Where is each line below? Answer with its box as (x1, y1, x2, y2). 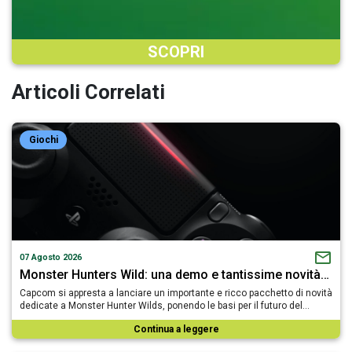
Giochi (28, 134, 58, 145)
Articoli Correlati (12, 79, 165, 104)
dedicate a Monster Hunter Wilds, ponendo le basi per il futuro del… (20, 299, 310, 311)
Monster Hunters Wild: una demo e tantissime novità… (20, 266, 329, 282)
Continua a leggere (133, 323, 219, 335)
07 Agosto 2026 (20, 251, 82, 262)
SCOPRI (148, 42, 204, 61)
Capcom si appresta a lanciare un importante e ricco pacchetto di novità (20, 287, 332, 299)
